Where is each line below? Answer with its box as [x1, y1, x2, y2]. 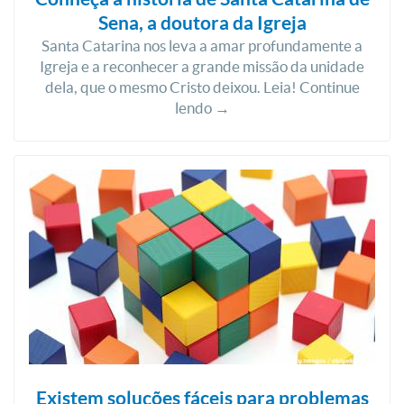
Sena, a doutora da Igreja [97, 12, 307, 33]
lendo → [174, 99, 230, 116]
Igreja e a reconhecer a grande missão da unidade [40, 58, 364, 75]
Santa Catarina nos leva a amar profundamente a [41, 37, 363, 54]
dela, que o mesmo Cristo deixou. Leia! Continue [44, 78, 360, 96]
